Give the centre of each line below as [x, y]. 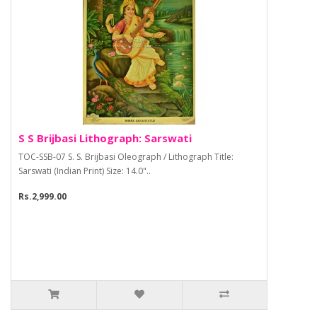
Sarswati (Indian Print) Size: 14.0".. [85, 171]
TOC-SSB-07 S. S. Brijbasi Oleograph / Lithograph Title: [126, 157]
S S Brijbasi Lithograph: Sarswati [105, 138]
